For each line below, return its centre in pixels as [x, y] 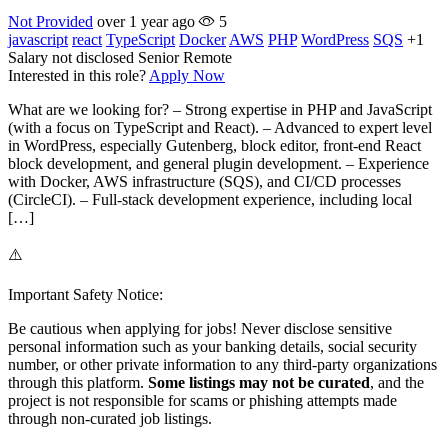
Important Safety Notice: [85, 295]
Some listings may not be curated [259, 383]
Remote [207, 58]
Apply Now [187, 76]
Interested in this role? [77, 76]
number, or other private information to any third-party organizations [222, 365]
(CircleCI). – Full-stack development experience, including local [210, 200]
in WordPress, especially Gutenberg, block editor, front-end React [214, 146]
